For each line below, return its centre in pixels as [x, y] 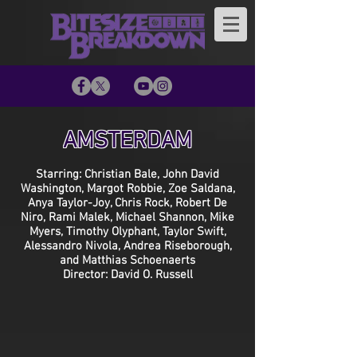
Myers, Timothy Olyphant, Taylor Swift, [127, 232]
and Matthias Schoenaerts [127, 261]
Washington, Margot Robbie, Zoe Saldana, [127, 189]
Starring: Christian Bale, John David [127, 175]
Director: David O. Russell [127, 275]
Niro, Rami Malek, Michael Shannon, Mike [127, 218]
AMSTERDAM [127, 141]
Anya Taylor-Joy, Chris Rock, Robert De [127, 203]
